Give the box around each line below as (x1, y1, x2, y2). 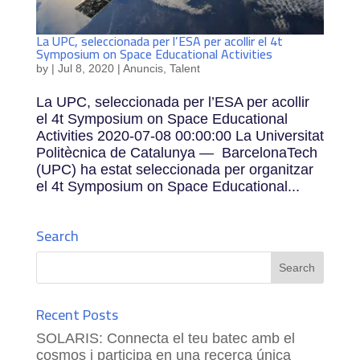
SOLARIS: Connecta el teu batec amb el (35, 329, 295, 346)
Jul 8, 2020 (57, 61, 114, 75)
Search (35, 222, 79, 249)
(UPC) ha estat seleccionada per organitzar (35, 161, 313, 178)
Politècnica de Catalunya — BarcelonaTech (35, 144, 317, 161)
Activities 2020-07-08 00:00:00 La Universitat (35, 127, 324, 144)
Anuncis (122, 61, 163, 75)
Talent (169, 61, 200, 75)
